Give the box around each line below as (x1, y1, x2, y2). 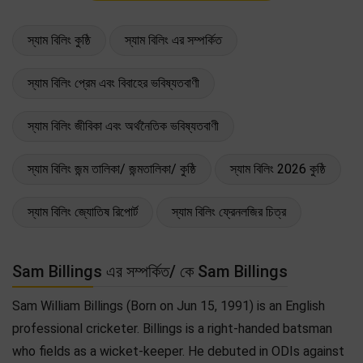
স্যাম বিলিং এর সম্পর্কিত (125, 32, 222, 48)
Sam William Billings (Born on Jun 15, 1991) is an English (12, 297, 325, 314)
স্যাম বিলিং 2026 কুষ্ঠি (230, 160, 326, 177)
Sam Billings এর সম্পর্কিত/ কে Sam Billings (12, 261, 288, 281)
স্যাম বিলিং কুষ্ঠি (28, 32, 91, 48)
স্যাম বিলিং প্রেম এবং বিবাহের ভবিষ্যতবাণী (28, 75, 199, 91)
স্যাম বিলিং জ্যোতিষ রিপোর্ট (28, 203, 138, 220)
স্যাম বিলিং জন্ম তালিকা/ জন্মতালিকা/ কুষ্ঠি (28, 160, 196, 177)
